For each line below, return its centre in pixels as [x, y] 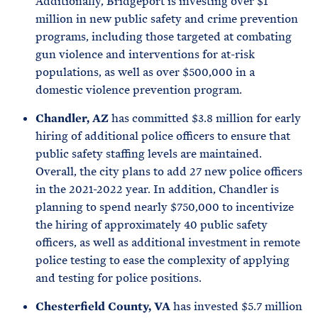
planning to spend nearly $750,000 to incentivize [165, 207]
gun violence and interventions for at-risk [145, 54]
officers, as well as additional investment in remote [168, 242]
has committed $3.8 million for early [205, 118]
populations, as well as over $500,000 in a [145, 72]
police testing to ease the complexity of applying [163, 260]
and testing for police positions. [119, 278]
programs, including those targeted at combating [164, 37]
